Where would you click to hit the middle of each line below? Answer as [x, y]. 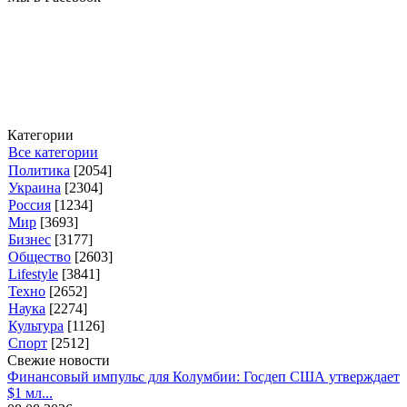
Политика [39, 171]
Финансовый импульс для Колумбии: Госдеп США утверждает [203, 377]
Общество [40, 257]
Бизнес [30, 240]
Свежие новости [59, 361]
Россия [30, 205]
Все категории [53, 153]
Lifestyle [33, 274]
